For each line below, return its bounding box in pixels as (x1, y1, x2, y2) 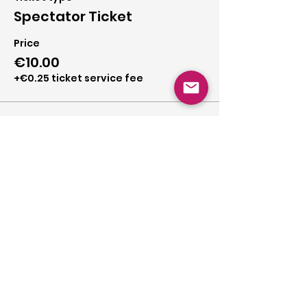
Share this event (14, 161, 104, 182)
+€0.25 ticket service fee (14, 71, 143, 85)
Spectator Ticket (14, 7, 132, 26)
